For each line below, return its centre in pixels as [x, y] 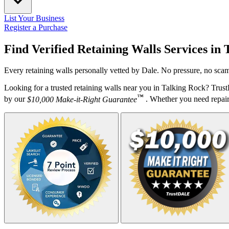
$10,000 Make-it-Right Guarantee [82, 99]
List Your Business [34, 18]
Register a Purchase [36, 27]
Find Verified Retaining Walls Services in [114, 49]
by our [16, 99]
